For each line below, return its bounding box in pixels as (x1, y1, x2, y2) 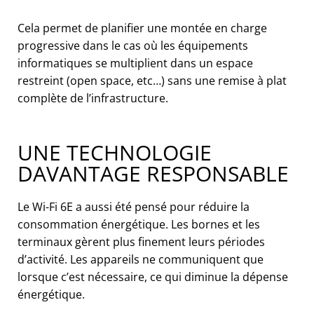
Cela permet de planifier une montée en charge (18, 20, 267, 36)
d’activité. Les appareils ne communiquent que (18, 251, 264, 267)
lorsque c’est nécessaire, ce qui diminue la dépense (18, 268, 288, 285)
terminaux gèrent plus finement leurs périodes (18, 233, 265, 250)
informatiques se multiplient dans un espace (18, 55, 253, 71)
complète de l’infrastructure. (18, 90, 168, 106)
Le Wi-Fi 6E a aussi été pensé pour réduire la (18, 198, 250, 214)
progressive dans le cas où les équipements (18, 37, 248, 53)
